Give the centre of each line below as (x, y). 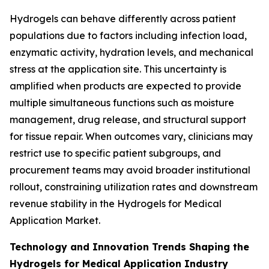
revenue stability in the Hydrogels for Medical (116, 203)
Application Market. (55, 220)
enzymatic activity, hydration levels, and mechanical (131, 52)
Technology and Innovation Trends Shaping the (129, 246)
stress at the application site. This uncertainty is (118, 69)
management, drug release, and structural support (128, 119)
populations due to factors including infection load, (128, 35)
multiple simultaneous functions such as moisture (122, 102)
